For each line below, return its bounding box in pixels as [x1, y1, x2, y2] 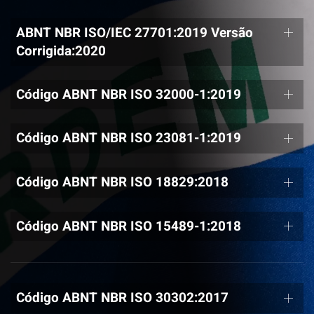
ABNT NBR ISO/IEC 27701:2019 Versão [16, 22, 253, 43]
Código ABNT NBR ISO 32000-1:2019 [16, 84, 241, 104]
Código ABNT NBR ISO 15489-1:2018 [16, 216, 241, 236]
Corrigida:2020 [16, 41, 106, 61]
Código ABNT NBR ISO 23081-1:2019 [16, 128, 241, 149]
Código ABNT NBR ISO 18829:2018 [16, 172, 228, 193]
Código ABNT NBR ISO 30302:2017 [16, 288, 228, 308]
